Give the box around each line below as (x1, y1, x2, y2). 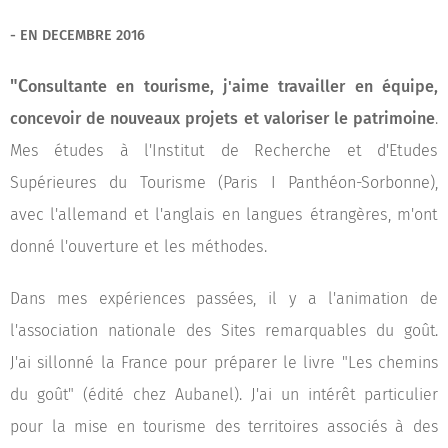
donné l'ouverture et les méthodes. (10, 237, 267, 256)
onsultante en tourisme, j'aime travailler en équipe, (28, 77, 438, 96)
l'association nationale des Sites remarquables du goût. (10, 321, 438, 340)
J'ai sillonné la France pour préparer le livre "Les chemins (10, 353, 438, 372)
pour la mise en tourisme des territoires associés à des (10, 417, 438, 436)
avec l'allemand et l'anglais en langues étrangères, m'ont (10, 205, 438, 224)
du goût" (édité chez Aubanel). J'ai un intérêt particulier (10, 385, 438, 404)
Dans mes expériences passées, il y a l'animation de (10, 289, 438, 308)
